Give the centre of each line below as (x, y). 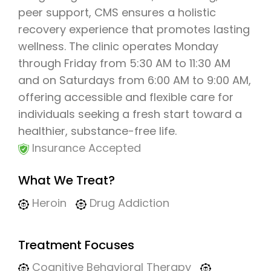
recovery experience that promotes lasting (134, 30)
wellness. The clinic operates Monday (118, 47)
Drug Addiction (128, 203)
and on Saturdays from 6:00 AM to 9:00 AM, (135, 80)
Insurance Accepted (85, 148)
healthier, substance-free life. (97, 131)
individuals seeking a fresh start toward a (130, 114)
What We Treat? (67, 181)
